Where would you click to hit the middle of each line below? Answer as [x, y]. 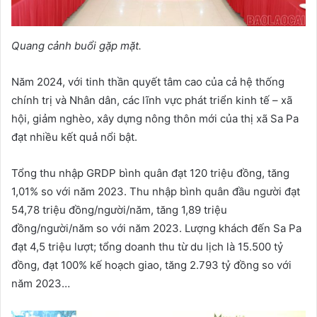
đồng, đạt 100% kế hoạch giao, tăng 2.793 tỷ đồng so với [151, 265]
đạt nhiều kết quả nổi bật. [74, 137]
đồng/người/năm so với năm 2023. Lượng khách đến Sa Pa [156, 228]
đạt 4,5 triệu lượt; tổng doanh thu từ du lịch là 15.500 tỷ [147, 246]
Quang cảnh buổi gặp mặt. [76, 45]
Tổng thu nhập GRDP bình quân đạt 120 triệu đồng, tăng [150, 173]
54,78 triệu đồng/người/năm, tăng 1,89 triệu [119, 209]
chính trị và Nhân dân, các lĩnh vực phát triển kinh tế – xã [152, 100]
